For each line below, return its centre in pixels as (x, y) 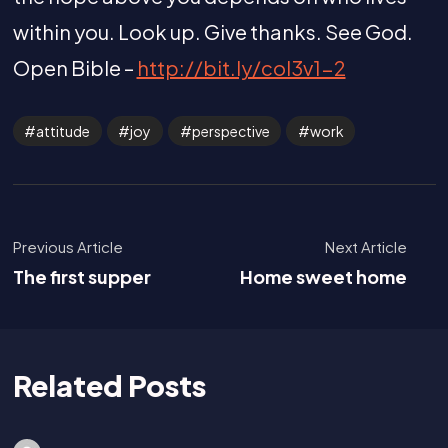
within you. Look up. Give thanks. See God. (212, 31)
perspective (230, 130)
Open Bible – (74, 67)
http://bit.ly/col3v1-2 (241, 67)
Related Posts (109, 384)
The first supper (81, 276)
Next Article (366, 246)
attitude (63, 130)
